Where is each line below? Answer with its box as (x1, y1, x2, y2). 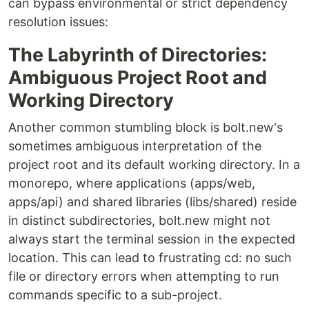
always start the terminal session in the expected (8, 232, 295, 247)
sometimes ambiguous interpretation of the (8, 139, 261, 154)
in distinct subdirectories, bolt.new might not (8, 213, 270, 228)
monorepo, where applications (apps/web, (8, 176, 255, 191)
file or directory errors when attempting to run (8, 269, 279, 284)
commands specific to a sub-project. (8, 288, 222, 303)
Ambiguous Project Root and (8, 66, 267, 90)
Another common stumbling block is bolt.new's (8, 120, 283, 135)
